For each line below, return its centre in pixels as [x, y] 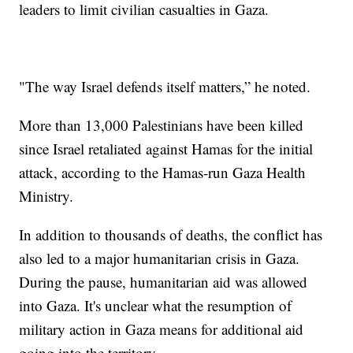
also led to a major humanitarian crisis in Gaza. [160, 258]
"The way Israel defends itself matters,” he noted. [167, 86]
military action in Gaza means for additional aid [162, 329]
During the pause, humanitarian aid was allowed [163, 281]
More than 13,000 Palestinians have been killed [162, 124]
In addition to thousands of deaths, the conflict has [171, 234]
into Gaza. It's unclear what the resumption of [156, 305]
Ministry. [49, 195]
